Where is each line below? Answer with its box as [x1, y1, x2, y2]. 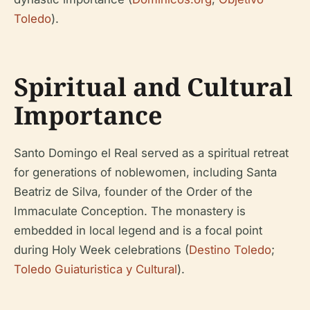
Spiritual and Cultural [14, 70, 293, 104]
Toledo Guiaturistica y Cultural [14, 262, 177, 276]
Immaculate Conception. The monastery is [14, 204, 246, 218]
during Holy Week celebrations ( [14, 243, 189, 257]
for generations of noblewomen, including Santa [14, 165, 277, 179]
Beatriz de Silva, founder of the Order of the [14, 185, 253, 199]
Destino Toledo [189, 243, 271, 257]
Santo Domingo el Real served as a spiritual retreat [14, 146, 289, 160]
